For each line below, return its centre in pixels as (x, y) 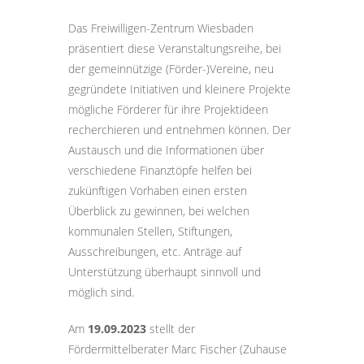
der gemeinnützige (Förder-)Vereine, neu (171, 69)
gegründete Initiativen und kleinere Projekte (180, 89)
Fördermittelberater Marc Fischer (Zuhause (178, 349)
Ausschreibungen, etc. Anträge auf (155, 251)
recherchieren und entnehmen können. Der (180, 130)
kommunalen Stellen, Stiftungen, (150, 231)
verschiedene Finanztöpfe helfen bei (160, 170)
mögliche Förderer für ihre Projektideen (168, 109)
